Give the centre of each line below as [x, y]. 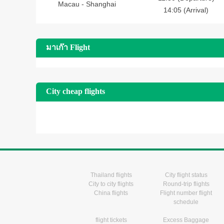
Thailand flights [111, 175]
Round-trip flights [186, 184]
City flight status [186, 175]
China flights [111, 193]
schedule [186, 202]
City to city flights [111, 184]
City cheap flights [75, 91]
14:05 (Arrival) [186, 10]
